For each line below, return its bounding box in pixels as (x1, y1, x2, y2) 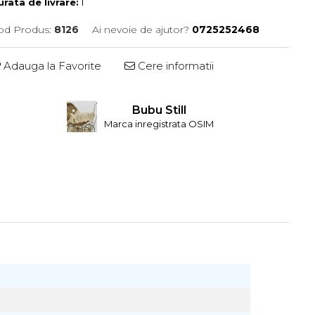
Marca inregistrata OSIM (104, 118, 214, 129)
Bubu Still (131, 103, 186, 117)
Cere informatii (135, 59, 214, 72)
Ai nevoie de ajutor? (92, 23, 189, 36)
